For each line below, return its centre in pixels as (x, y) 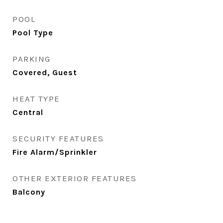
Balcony (29, 192)
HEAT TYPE (36, 99)
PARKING (32, 59)
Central (28, 112)
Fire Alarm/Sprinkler (55, 152)
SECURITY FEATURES (58, 138)
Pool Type (33, 33)
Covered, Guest (45, 72)
